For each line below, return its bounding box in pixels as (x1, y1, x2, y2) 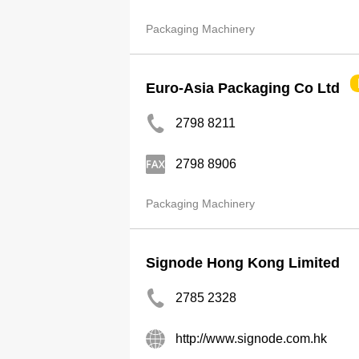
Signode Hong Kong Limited (146, 255, 340, 271)
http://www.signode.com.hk (175, 332, 327, 345)
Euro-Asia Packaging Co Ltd (146, 80, 340, 96)
